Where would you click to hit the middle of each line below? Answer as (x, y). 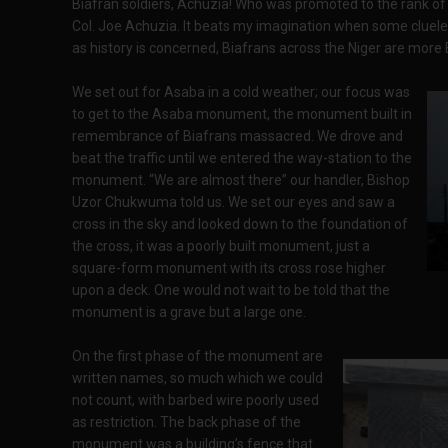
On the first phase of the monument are (197, 356)
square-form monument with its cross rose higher (229, 268)
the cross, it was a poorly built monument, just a (221, 246)
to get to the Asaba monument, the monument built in (242, 114)
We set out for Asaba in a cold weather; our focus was (241, 92)
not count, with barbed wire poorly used (195, 400)
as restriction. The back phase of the (186, 422)
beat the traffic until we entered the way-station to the (242, 158)
